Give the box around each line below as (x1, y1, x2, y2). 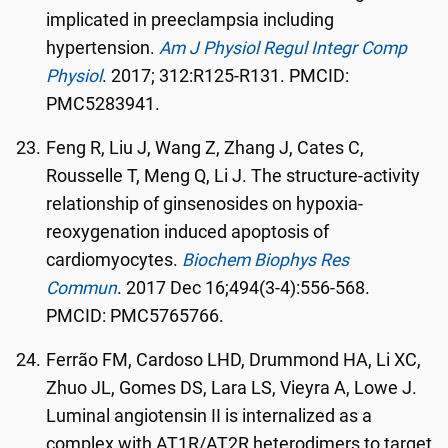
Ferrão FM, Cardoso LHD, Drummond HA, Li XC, (46, 350, 422, 370)
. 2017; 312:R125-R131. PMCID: (102, 66, 350, 86)
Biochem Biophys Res (182, 250, 350, 270)
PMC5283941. (46, 94, 161, 114)
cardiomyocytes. (46, 250, 183, 270)
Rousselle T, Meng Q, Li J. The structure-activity (46, 166, 421, 186)
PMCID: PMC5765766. (46, 306, 225, 326)
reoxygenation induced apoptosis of (46, 222, 330, 242)
